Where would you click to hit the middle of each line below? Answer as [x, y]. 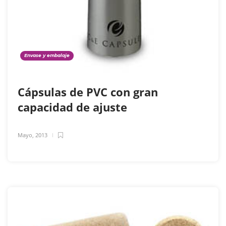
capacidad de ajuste [74, 107]
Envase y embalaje [47, 55]
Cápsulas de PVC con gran [88, 92]
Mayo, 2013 [33, 135]
